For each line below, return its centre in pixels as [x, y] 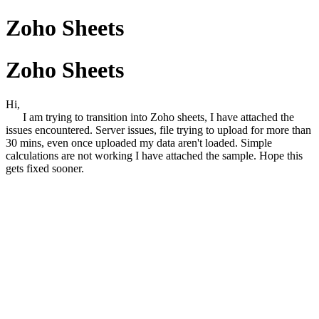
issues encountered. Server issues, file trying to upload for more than [158, 130]
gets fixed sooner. [48, 169]
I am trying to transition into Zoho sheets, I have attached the [150, 117]
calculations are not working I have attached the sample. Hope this [154, 156]
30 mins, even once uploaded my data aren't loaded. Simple [139, 143]
